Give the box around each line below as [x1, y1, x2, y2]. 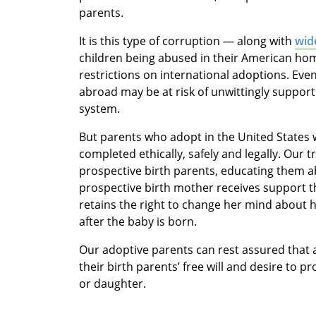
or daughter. [79, 276, 146, 292]
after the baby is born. [79, 214, 197, 230]
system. [79, 101, 120, 117]
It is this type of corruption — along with [79, 33, 295, 49]
